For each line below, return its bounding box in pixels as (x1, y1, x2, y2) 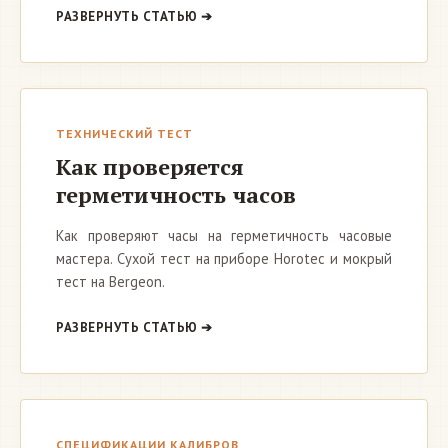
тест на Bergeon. (56, 272, 165, 291)
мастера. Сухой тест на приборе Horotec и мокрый (56, 249, 392, 268)
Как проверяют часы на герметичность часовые (56, 226, 392, 245)
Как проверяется (56, 152, 243, 181)
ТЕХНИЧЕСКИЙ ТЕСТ (56, 126, 193, 141)
